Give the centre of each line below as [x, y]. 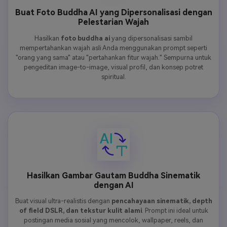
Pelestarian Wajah [113, 22]
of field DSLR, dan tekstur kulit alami [80, 211]
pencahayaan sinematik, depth [162, 201]
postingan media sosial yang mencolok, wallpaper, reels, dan [113, 220]
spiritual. [113, 77]
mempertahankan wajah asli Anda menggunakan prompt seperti [113, 48]
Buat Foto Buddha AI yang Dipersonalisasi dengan [113, 13]
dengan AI [113, 185]
